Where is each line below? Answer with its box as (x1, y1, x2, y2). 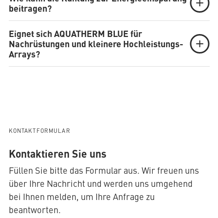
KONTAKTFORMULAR (8, 127, 71, 135)
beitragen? (8, 1, 52, 15)
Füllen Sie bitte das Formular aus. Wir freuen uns (8, 164, 199, 177)
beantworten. (8, 203, 61, 216)
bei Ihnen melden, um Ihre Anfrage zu (8, 190, 155, 203)
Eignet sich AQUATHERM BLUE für (8, 27, 142, 40)
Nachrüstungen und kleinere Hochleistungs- (8, 37, 183, 50)
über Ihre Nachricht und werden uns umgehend (8, 177, 193, 190)
